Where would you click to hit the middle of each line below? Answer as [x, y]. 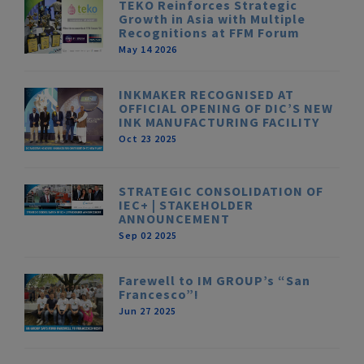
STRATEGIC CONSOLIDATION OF [221, 191]
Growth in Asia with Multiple [212, 19]
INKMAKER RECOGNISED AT [207, 95]
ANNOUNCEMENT [175, 219]
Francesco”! [159, 295]
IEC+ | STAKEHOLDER [186, 205]
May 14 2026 [148, 50]
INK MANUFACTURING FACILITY [219, 122]
